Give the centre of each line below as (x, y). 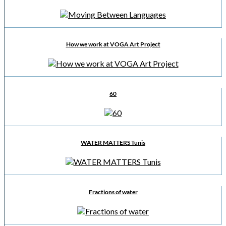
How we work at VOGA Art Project (113, 44)
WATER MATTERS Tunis (113, 143)
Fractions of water (113, 192)
